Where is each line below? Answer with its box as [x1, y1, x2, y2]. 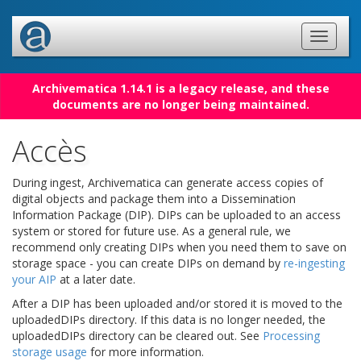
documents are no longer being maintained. [52, 97, 309, 112]
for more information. [87, 344, 204, 359]
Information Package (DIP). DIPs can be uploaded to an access [12, 207, 341, 222]
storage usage [12, 344, 87, 359]
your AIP [12, 272, 56, 287]
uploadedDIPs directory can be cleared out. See [12, 328, 263, 343]
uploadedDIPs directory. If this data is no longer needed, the [12, 312, 326, 327]
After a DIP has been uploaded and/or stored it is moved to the [12, 296, 342, 311]
